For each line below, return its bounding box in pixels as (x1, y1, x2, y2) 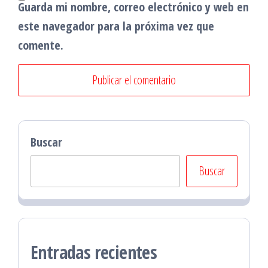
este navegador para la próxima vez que (18, 18, 214, 34)
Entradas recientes (31, 240, 157, 264)
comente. (18, 37, 63, 53)
